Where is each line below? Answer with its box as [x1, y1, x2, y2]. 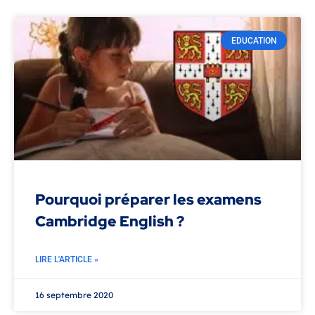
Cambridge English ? [35, 212, 184, 231]
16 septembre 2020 [35, 290, 113, 301]
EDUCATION [231, 35, 277, 46]
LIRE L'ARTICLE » [35, 255, 98, 265]
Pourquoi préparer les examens [35, 190, 262, 210]
